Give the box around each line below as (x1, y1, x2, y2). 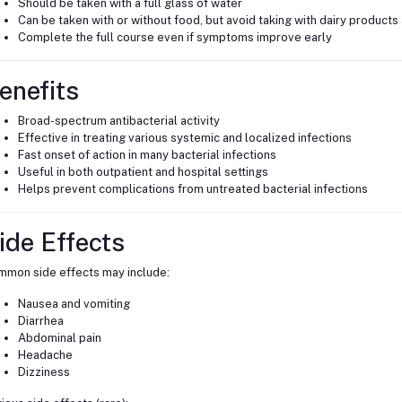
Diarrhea (17, 314, 64, 328)
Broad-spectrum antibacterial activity (17, 114, 220, 128)
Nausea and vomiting (17, 297, 130, 311)
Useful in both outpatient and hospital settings (17, 165, 268, 179)
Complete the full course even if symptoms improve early (17, 31, 332, 45)
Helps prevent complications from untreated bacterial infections (17, 182, 368, 197)
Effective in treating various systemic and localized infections (17, 131, 352, 145)
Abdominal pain (17, 331, 101, 345)
